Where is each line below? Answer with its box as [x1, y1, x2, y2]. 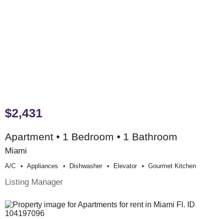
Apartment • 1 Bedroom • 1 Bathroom [5, 131, 177, 143]
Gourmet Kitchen [148, 162, 196, 170]
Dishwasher [69, 162, 102, 170]
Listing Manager [5, 177, 63, 187]
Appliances [27, 162, 58, 170]
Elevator [113, 162, 137, 170]
